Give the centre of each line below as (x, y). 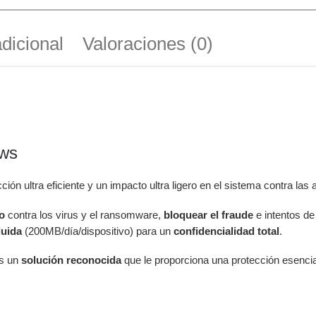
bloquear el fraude (208, 214)
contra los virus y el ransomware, (84, 214)
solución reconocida (71, 260)
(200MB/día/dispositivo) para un (98, 231)
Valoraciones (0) (148, 44)
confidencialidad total (226, 231)
